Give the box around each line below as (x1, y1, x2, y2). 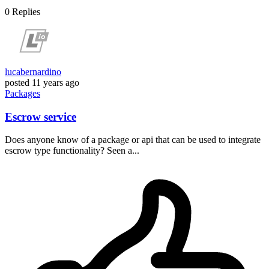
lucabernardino (5, 66, 61, 77)
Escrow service (5, 110, 76, 123)
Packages (5, 88, 40, 98)
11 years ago (32, 77, 79, 88)
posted (5, 77, 29, 88)
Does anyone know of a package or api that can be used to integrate (5, 134, 261, 145)
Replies (12, 6, 40, 17)
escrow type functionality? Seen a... (5, 145, 139, 156)
